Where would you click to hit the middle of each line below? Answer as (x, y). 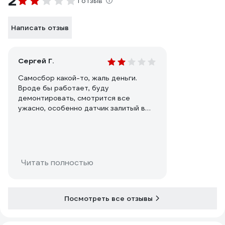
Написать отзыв (40, 28)
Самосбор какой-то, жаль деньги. (78, 78)
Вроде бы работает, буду (64, 88)
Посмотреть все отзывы (108, 198)
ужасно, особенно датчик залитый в (82, 108)
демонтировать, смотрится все (74, 98)
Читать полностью (57, 162)
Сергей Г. (36, 61)
